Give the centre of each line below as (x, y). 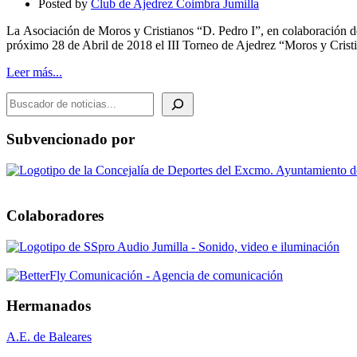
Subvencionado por (71, 139)
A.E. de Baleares (49, 337)
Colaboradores (55, 215)
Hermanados (49, 306)
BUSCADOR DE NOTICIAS (86, 98)
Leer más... (34, 72)
